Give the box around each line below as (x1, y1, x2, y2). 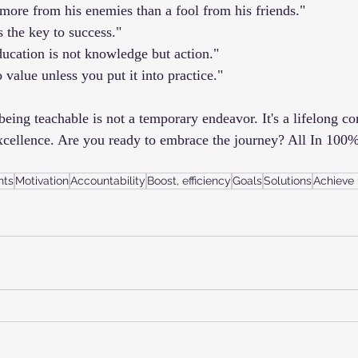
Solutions (264, 173, 312, 187)
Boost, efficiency (147, 173, 231, 187)
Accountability (70, 173, 145, 187)
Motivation (15, 173, 69, 187)
